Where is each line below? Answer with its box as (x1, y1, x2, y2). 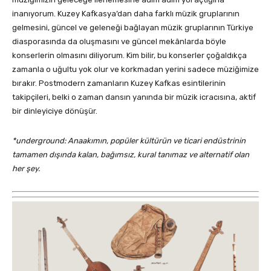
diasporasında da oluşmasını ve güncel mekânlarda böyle (12, 37, 226, 47)
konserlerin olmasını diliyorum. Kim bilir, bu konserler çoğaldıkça (12, 51, 247, 60)
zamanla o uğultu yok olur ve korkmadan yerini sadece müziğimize (12, 65, 259, 74)
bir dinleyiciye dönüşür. (12, 106, 97, 116)
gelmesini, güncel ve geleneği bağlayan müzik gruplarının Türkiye (12, 23, 253, 33)
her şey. (12, 164, 40, 174)
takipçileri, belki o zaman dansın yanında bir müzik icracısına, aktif (12, 93, 256, 102)
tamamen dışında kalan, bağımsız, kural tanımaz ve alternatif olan (12, 150, 249, 160)
